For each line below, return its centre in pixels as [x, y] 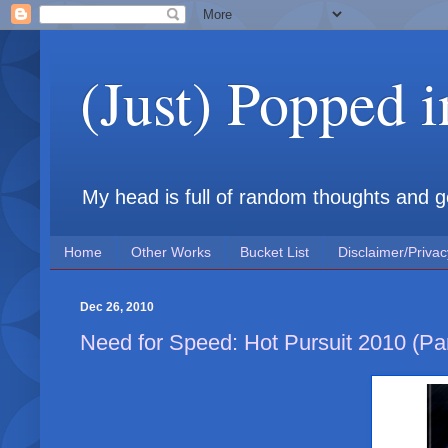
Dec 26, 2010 [117, 306]
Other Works [171, 252]
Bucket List [274, 252]
